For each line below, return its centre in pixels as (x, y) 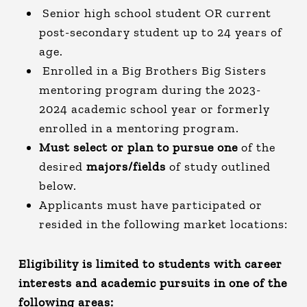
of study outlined (218, 167)
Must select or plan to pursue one (140, 148)
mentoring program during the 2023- (150, 90)
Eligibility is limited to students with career (150, 264)
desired (62, 167)
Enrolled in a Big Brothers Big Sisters (152, 71)
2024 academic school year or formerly (154, 109)
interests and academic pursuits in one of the (152, 283)
